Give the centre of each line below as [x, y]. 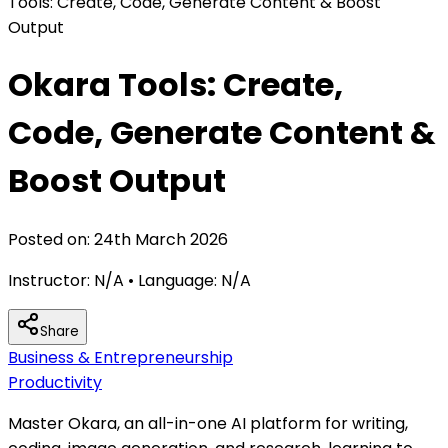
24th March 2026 [161, 239]
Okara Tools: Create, [175, 85]
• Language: [170, 280]
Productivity [55, 382]
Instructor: [51, 280]
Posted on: [51, 239]
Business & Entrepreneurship [120, 357]
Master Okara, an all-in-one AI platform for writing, [208, 423]
